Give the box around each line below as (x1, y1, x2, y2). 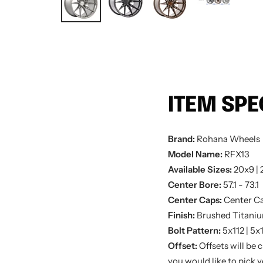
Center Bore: (167, 179, 221, 190)
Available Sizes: (167, 164, 234, 175)
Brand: (167, 133, 195, 144)
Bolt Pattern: (167, 225, 222, 236)
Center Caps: (167, 194, 224, 205)
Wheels (229, 133, 260, 144)
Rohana (196, 133, 228, 144)
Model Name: (167, 149, 224, 160)
